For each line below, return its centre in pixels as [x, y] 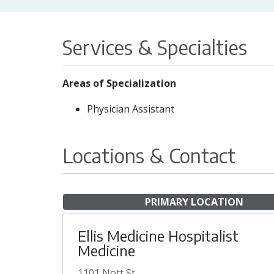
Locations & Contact [149, 155]
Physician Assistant [131, 109]
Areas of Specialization [119, 83]
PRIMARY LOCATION [194, 202]
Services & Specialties [155, 47]
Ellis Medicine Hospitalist [158, 235]
